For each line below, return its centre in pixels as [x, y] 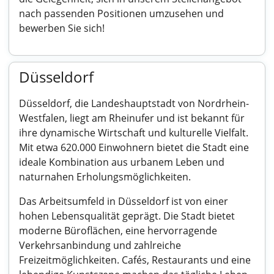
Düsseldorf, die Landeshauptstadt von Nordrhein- [134, 103]
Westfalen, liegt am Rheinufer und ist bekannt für [132, 118]
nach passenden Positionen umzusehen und [121, 13]
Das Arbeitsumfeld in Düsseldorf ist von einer [124, 201]
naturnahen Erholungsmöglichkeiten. [105, 177]
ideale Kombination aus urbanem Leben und [122, 162]
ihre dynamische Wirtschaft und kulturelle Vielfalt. [134, 133]
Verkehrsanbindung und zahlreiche [100, 245]
